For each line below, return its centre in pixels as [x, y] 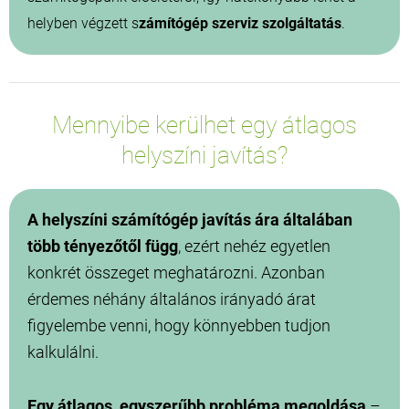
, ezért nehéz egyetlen [254, 247]
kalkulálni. [65, 353]
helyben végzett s [83, 24]
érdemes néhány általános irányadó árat [172, 300]
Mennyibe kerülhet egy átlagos [204, 126]
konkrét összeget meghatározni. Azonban [176, 273]
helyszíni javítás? [204, 156]
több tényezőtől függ [103, 247]
